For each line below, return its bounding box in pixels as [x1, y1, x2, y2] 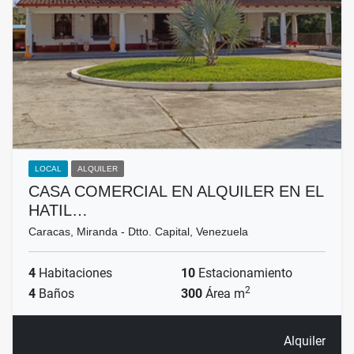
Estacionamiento [195, 265, 292, 281]
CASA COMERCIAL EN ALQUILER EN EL [28, 183, 323, 201]
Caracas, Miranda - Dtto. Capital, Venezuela [28, 225, 248, 239]
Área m [202, 286, 245, 302]
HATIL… [28, 201, 88, 220]
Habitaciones [36, 265, 112, 281]
